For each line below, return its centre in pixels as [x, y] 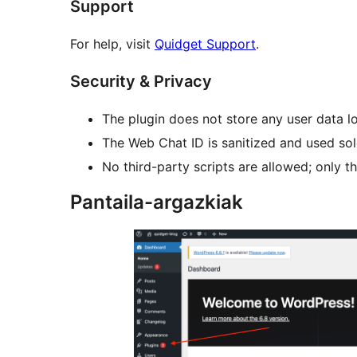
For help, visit [112, 44]
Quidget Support [205, 44]
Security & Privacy [141, 82]
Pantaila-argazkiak [157, 202]
